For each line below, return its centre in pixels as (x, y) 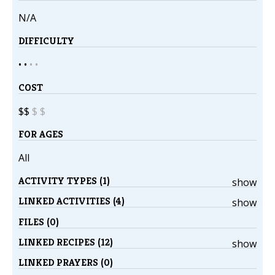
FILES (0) (39, 222)
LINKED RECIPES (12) (66, 242)
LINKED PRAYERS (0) (66, 263)
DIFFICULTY (46, 41)
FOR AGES (41, 134)
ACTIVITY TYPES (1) (64, 181)
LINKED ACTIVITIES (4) (72, 201)
